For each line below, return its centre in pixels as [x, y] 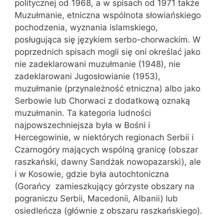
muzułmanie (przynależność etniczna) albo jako [108, 88]
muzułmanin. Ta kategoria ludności [83, 113]
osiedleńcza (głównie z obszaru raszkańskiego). [109, 211]
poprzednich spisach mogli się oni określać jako [108, 52]
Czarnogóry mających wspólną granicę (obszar [106, 150]
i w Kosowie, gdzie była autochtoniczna [92, 174]
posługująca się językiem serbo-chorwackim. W [108, 40]
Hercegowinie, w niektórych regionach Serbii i [104, 137]
